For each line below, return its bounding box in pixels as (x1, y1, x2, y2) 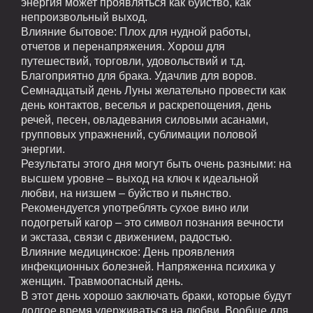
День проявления (140, 246, 235, 259)
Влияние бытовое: (21, 26, 117, 38)
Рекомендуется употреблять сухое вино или (21, 202, 249, 214)
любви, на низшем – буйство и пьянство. (21, 187, 231, 200)
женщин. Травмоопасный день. (21, 275, 183, 288)
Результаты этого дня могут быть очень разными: (21, 158, 276, 170)
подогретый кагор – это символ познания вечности (21, 217, 284, 229)
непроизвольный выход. (21, 11, 147, 24)
